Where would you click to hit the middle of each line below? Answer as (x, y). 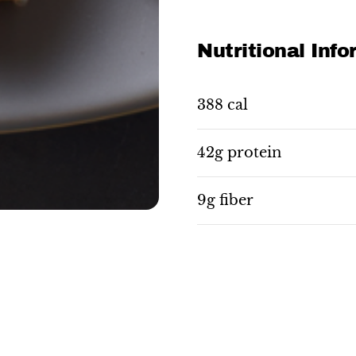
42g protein (239, 153)
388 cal (222, 105)
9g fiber (225, 200)
